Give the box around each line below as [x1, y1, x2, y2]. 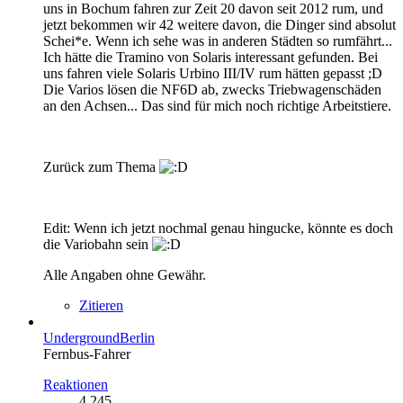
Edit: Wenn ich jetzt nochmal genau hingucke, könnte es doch [43, 219, 393, 236]
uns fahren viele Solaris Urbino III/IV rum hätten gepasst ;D [43, 65, 382, 81]
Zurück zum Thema [43, 158, 159, 175]
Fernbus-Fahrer [43, 345, 130, 362]
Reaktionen [43, 376, 108, 392]
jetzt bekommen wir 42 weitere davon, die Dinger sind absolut [43, 16, 396, 32]
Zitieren [79, 297, 123, 313]
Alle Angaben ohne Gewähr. [43, 266, 206, 282]
